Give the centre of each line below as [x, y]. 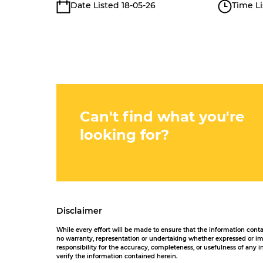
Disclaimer [79, 211]
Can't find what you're [162, 117]
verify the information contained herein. [117, 256]
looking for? [124, 135]
